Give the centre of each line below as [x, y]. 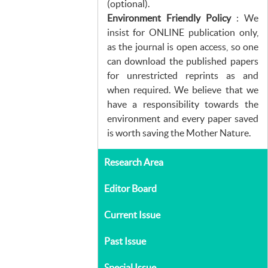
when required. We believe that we [182, 90]
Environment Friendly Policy [169, 18]
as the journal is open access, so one [182, 47]
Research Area [133, 162]
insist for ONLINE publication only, [182, 32]
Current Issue [132, 215]
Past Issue [125, 241]
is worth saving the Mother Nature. [179, 133]
